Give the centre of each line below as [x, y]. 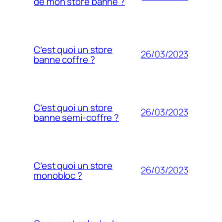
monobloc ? [58, 175]
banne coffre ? [64, 59]
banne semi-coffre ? [77, 117]
